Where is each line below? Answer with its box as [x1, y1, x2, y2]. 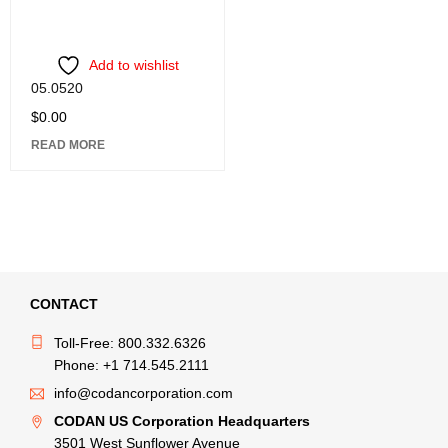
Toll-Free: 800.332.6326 [54, 335, 206, 351]
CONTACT [30, 296, 98, 312]
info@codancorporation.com [54, 385, 233, 401]
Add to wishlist [88, 56, 179, 73]
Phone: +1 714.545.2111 [54, 357, 209, 373]
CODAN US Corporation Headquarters [54, 413, 310, 429]
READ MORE [31, 137, 105, 152]
